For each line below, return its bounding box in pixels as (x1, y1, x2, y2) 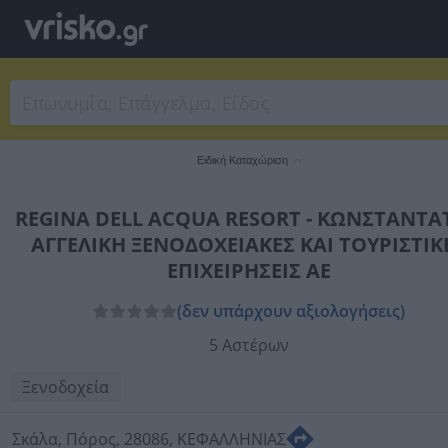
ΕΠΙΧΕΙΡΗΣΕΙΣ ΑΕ (166, 257, 331, 284)
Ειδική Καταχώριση (196, 154, 288, 166)
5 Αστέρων (208, 334, 289, 356)
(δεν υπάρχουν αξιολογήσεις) (177, 300, 405, 322)
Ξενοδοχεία (22, 376, 109, 398)
